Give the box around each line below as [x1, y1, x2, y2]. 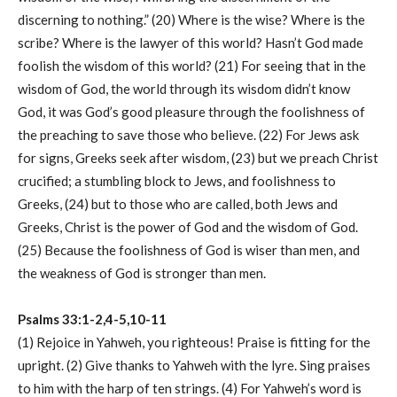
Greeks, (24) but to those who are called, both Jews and [18, 196, 338, 213]
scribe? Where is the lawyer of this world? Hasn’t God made [18, 35, 363, 51]
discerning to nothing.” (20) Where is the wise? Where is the [18, 12, 365, 28]
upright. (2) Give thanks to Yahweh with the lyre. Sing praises [18, 357, 370, 374]
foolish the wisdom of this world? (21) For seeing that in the [18, 58, 366, 74]
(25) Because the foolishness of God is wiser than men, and [18, 242, 360, 259]
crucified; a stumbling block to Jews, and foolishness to [18, 173, 336, 190]
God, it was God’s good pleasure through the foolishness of [18, 104, 365, 121]
